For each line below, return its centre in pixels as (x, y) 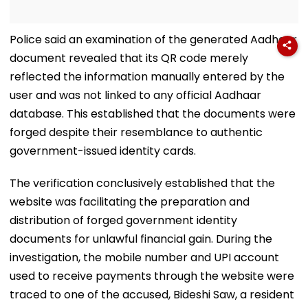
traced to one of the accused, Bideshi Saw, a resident (152, 294)
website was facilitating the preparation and (130, 201)
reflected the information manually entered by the (147, 76)
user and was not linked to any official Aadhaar (135, 95)
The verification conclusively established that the (142, 183)
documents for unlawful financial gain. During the (141, 239)
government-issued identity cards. (103, 151)
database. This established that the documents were (153, 113)
